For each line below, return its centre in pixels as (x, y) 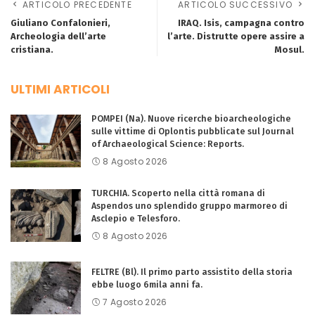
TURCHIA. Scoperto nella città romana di (178, 193)
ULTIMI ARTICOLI (60, 89)
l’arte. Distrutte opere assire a (236, 36)
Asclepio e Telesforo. (136, 218)
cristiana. (32, 50)
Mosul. (289, 50)
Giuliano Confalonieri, (60, 23)
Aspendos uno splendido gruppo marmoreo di (189, 206)
